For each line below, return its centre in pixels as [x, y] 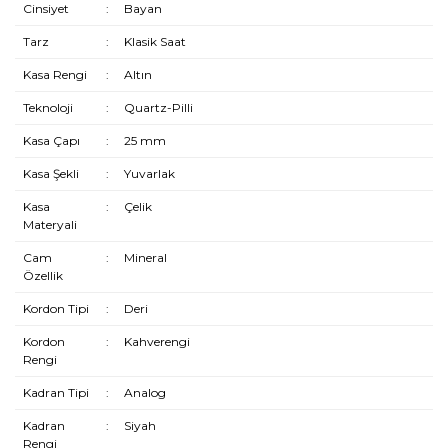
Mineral [145, 257]
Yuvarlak [149, 173]
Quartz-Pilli [158, 107]
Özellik [42, 275]
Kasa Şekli [50, 173]
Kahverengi [156, 341]
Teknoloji [47, 107]
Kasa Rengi [54, 74]
